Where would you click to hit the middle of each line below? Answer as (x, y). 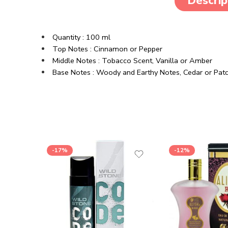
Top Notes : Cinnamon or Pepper (107, 49)
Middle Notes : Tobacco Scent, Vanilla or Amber (132, 61)
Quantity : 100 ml (81, 37)
